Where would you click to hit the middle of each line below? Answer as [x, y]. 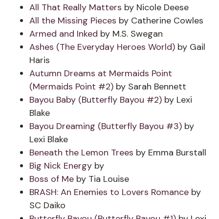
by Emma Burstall [171, 153]
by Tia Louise [103, 179]
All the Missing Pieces [74, 21]
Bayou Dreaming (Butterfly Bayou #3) [106, 126]
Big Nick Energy [62, 166]
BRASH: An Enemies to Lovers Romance [110, 192]
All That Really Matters [77, 7]
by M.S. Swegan [131, 34]
